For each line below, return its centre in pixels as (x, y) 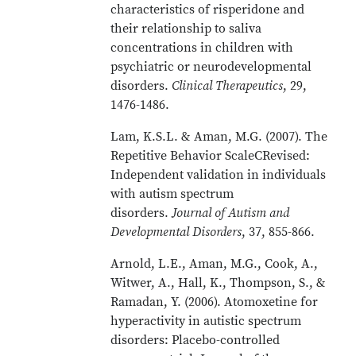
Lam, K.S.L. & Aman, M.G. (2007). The (219, 137)
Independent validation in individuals (219, 175)
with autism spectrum (172, 194)
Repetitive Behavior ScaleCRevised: (211, 156)
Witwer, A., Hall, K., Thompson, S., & (219, 283)
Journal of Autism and (231, 213)
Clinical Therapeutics (228, 86)
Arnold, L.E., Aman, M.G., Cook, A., (215, 264)
